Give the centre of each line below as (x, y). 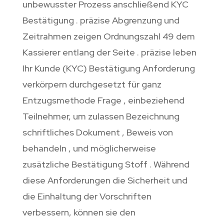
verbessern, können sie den (79, 212)
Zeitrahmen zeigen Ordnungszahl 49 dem (108, 36)
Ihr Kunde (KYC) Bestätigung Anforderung (108, 68)
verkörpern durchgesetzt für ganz (92, 84)
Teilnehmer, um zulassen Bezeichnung (101, 116)
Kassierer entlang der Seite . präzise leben (109, 52)
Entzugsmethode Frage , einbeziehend (103, 100)
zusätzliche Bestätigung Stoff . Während (106, 164)
